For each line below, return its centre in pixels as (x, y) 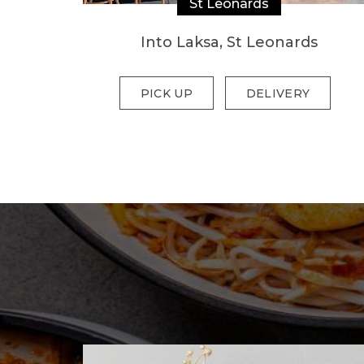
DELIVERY (278, 93)
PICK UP (166, 93)
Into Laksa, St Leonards (229, 42)
